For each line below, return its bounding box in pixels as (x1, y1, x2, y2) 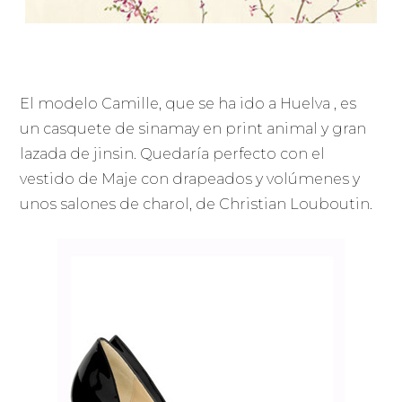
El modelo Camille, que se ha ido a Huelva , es (20, 95, 357, 113)
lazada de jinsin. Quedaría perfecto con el (20, 145, 326, 163)
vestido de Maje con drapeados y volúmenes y (20, 170, 361, 188)
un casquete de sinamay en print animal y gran (20, 120, 367, 138)
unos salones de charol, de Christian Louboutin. (20, 196, 373, 214)
